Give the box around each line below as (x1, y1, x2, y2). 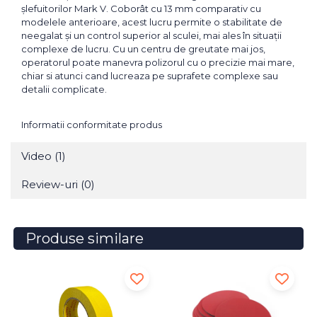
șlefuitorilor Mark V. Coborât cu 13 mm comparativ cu (21, 3, 261, 15)
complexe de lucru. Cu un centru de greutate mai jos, (21, 43, 265, 55)
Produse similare (25, 230, 144, 248)
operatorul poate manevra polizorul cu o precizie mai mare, (21, 57, 294, 69)
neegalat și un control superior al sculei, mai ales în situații (21, 30, 282, 42)
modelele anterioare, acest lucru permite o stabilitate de (21, 16, 282, 28)
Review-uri (21, 178, 81, 192)
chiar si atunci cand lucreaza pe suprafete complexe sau (21, 70, 278, 82)
